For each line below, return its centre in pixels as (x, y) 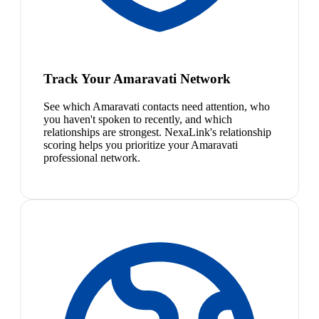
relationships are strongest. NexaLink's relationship (157, 132)
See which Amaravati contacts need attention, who (157, 106)
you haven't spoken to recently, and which (138, 119)
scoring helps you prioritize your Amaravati (141, 145)
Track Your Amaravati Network (137, 78)
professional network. (92, 157)
